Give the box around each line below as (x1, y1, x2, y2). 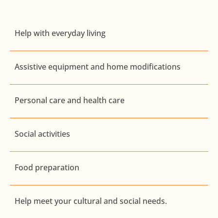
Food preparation (15, 162, 79, 173)
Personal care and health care (15, 95, 125, 106)
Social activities (15, 128, 70, 140)
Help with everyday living (15, 28, 106, 39)
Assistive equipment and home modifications (15, 61, 181, 73)
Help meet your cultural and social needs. (15, 196, 167, 207)
